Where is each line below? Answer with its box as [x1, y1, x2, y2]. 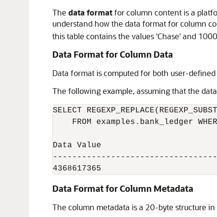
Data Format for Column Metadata [52, 183, 193, 194]
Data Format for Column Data [52, 48, 173, 60]
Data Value [53, 141, 101, 150]
